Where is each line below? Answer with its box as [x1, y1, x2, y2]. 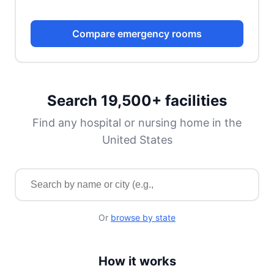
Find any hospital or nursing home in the [32, 116, 242, 129]
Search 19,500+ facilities [47, 92, 227, 109]
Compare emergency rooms [72, 28, 202, 40]
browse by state [111, 212, 176, 223]
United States [102, 133, 172, 146]
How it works [98, 254, 176, 268]
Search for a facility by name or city [14, 169, 181, 181]
